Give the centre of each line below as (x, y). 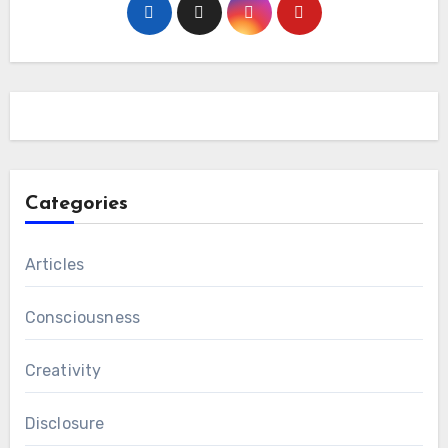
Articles (54, 265)
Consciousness (82, 318)
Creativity (63, 371)
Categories (76, 204)
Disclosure (64, 424)
